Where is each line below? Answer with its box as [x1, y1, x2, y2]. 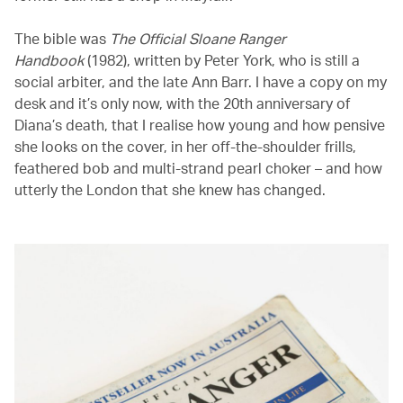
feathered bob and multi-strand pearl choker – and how [14, 157, 382, 177]
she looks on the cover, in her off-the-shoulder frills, [14, 136, 356, 156]
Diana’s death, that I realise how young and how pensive [14, 114, 385, 134]
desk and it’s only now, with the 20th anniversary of [14, 93, 350, 112]
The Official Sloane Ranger [110, 28, 286, 48]
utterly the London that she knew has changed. [14, 179, 326, 199]
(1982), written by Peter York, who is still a [87, 49, 360, 69]
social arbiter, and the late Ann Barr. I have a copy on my [14, 71, 387, 91]
